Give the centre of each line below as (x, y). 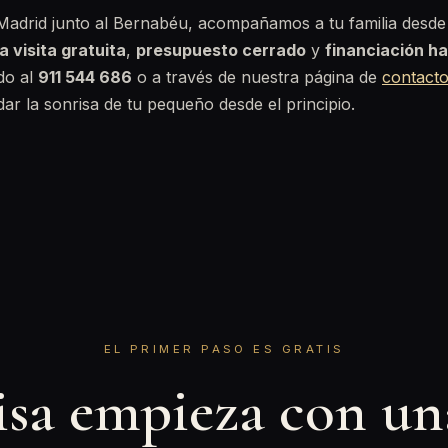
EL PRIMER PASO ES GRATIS (224, 349)
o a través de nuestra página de (257, 77)
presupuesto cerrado (221, 50)
